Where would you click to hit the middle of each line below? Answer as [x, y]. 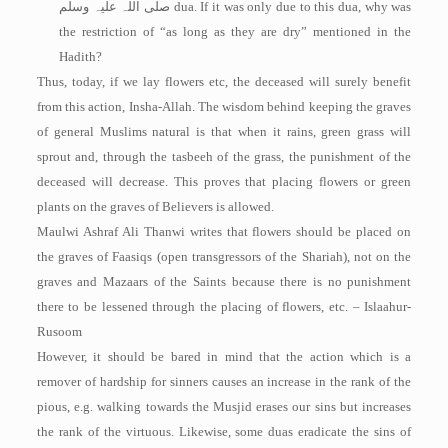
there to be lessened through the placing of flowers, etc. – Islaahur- [224, 306]
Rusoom [59, 331]
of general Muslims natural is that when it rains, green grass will [224, 131]
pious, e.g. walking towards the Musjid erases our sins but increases [224, 406]
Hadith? [80, 56]
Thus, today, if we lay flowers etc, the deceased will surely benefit [224, 81]
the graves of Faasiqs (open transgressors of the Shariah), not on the [224, 256]
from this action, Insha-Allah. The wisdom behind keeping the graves [224, 106]
